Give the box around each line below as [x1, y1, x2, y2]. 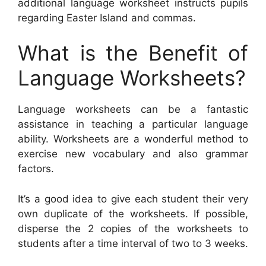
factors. [18, 163, 54, 175]
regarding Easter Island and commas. [18, 11, 196, 24]
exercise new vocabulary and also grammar [18, 148, 248, 160]
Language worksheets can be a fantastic [18, 103, 248, 116]
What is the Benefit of [18, 40, 248, 66]
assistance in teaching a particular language [18, 118, 248, 131]
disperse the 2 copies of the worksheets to [18, 222, 248, 235]
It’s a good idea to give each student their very [18, 192, 248, 205]
